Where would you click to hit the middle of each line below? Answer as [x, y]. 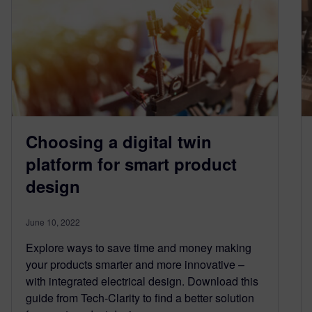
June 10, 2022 [53, 221]
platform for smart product [131, 163]
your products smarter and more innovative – [135, 264]
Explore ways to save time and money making [139, 247]
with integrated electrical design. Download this [142, 281]
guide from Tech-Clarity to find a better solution [140, 297]
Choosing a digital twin [119, 141]
